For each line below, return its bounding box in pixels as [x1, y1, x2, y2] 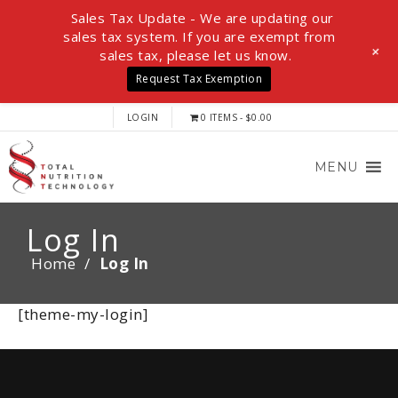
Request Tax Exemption [135, 71, 263, 87]
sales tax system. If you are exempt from [63, 28, 335, 45]
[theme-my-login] [18, 303, 148, 324]
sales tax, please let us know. [99, 46, 292, 64]
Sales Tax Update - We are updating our [70, 9, 334, 27]
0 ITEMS [200, 110, 238, 123]
